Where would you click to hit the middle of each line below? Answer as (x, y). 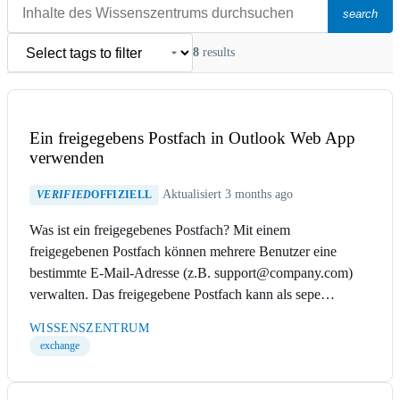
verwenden (67, 158)
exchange (60, 345)
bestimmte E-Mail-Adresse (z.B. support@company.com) (191, 272)
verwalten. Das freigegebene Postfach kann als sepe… (182, 294)
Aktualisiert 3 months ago (228, 194)
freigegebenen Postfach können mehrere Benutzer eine (183, 251)
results (217, 53)
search (360, 13)
